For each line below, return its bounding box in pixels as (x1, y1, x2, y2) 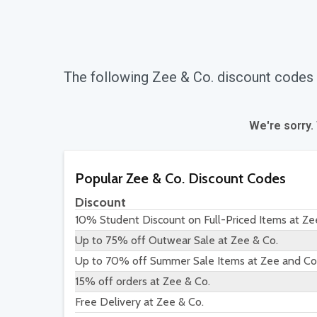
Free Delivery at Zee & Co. (75, 295, 204, 309)
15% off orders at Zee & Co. (75, 275, 210, 289)
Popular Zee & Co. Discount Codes (75, 170, 286, 188)
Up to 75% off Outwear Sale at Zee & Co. (75, 234, 278, 248)
